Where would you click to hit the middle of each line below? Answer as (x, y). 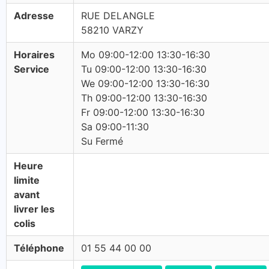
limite (27, 180)
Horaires (34, 55)
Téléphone (39, 248)
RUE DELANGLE (118, 16)
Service (32, 69)
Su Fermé (102, 141)
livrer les (34, 209)
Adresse (34, 16)
